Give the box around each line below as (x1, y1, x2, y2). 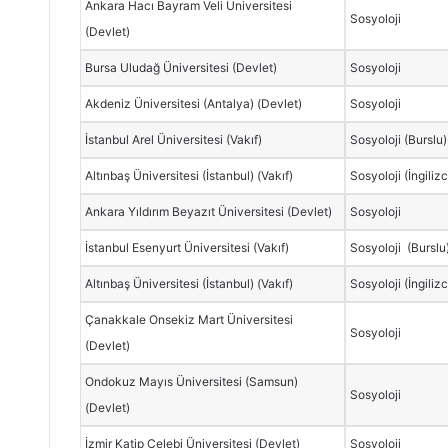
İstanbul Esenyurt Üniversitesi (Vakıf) (85, 239, 290, 255)
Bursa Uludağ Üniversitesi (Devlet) (85, 59, 278, 75)
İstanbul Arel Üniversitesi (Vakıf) (85, 131, 263, 147)
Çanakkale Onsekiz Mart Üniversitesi (85, 311, 294, 327)
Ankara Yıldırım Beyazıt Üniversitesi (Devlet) (85, 203, 333, 219)
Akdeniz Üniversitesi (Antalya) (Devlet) (85, 95, 303, 111)
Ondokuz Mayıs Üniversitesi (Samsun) (85, 373, 299, 389)
